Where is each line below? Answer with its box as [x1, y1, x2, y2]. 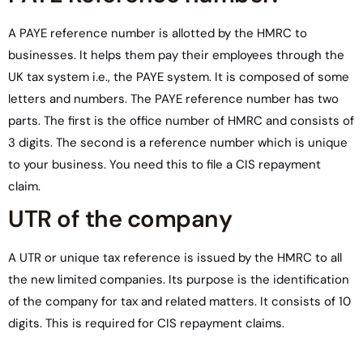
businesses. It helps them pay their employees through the [8, 47, 344, 63]
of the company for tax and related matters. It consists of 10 [8, 293, 351, 310]
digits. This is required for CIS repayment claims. [8, 315, 284, 331]
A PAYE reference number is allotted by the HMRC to [8, 25, 307, 41]
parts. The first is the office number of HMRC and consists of [8, 113, 354, 129]
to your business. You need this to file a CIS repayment [8, 156, 321, 173]
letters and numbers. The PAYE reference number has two [8, 91, 339, 107]
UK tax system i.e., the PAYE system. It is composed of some [8, 69, 349, 85]
